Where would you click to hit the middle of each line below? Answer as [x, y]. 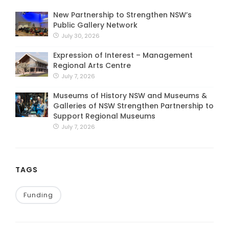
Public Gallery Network [95, 25]
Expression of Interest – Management [123, 55]
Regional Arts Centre [92, 65]
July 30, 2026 [80, 36]
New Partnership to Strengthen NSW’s [122, 15]
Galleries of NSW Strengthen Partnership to [133, 106]
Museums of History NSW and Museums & [130, 96]
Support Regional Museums [104, 116]
